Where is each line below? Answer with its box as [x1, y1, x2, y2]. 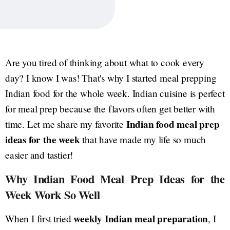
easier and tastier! [5, 148, 73, 161]
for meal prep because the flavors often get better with [5, 102, 215, 115]
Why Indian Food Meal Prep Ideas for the [5, 170, 225, 187]
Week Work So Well [5, 186, 100, 203]
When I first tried [5, 212, 74, 225]
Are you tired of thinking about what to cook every [5, 55, 204, 69]
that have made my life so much [80, 132, 206, 146]
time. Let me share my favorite [5, 117, 126, 130]
